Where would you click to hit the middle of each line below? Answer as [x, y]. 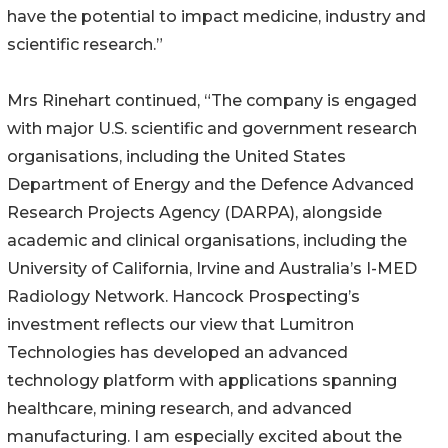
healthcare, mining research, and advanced [179, 409]
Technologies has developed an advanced [177, 353]
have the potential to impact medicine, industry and [216, 17]
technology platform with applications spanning [202, 381]
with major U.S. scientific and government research [212, 129]
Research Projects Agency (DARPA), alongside [194, 213]
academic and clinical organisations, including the [207, 241]
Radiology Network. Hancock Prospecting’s [183, 297]
